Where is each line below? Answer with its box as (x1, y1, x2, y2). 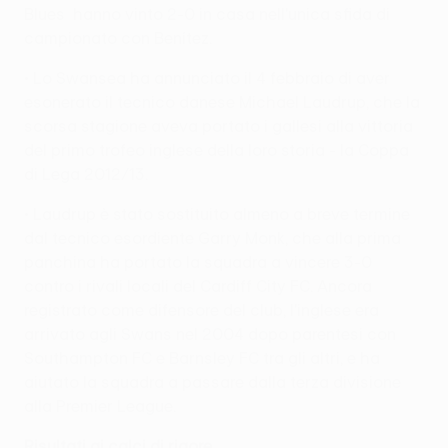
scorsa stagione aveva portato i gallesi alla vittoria (24, 116, 413, 135)
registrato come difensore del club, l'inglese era (24, 300, 379, 319)
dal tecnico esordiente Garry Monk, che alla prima (24, 228, 401, 247)
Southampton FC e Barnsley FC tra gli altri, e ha (24, 348, 380, 367)
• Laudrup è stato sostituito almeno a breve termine (24, 204, 410, 223)
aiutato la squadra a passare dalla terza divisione (24, 372, 401, 391)
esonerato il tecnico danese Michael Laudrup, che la (24, 92, 420, 111)
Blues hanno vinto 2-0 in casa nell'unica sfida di (24, 4, 390, 23)
